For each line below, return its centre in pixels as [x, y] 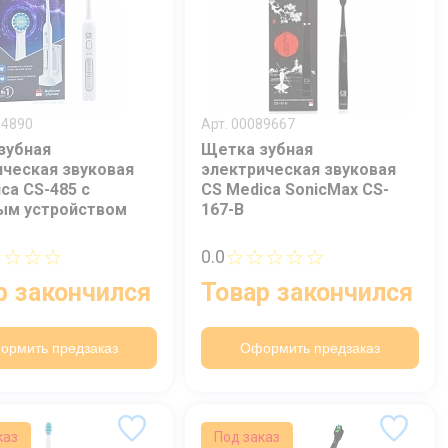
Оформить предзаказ [310, 347]
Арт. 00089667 [248, 123]
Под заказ [246, 436]
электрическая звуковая [298, 169]
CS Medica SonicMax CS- [295, 189]
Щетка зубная [257, 149]
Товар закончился [307, 292]
